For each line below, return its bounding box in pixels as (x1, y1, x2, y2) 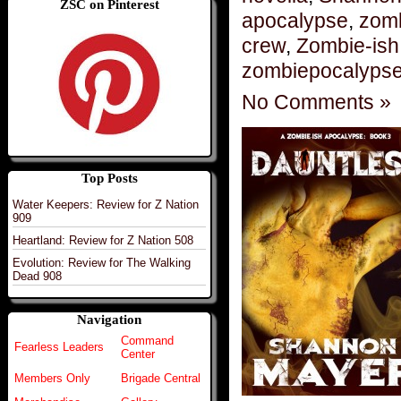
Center (121, 347, 155, 362)
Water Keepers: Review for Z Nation (13, 197, 199, 211)
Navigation (77, 312, 141, 328)
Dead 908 (13, 269, 62, 283)
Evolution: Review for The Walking (13, 255, 191, 269)
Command (121, 334, 174, 348)
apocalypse (242, 8, 348, 32)
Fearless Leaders (14, 340, 104, 354)
